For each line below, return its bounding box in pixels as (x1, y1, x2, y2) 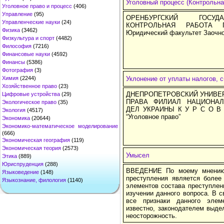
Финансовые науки (2, 51, 50, 57)
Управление (2, 11, 32, 17)
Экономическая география (2, 137, 70, 143)
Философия (2, 43, 31, 49)
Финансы (2, 59, 25, 65)
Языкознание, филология (2, 177, 66, 183)
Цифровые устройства (2, 91, 60, 97)
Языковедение (2, 169, 39, 175)
